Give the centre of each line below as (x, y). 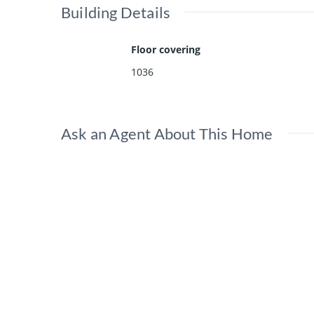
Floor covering (166, 50)
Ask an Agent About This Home (167, 134)
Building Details (116, 13)
